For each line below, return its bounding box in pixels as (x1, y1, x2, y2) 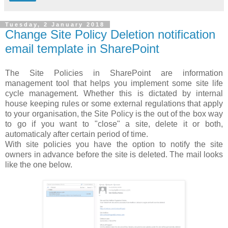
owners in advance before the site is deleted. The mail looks (5, 150, 223, 159)
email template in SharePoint (5, 42, 159, 56)
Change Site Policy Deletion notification (5, 27, 215, 42)
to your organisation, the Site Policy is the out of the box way (5, 109, 223, 118)
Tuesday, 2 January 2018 (5, 21, 105, 28)
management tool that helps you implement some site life (5, 78, 223, 88)
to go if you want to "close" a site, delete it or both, (5, 119, 223, 128)
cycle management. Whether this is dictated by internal (5, 89, 223, 98)
